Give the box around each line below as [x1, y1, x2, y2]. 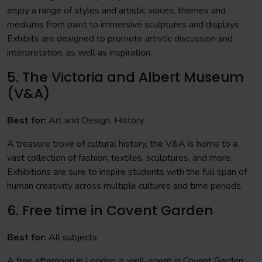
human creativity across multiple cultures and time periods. [7, 180, 243, 192]
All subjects [46, 231, 97, 244]
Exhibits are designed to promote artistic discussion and [7, 32, 233, 45]
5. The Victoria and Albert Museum [7, 67, 244, 87]
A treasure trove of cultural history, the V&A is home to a [7, 137, 237, 150]
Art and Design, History [46, 114, 144, 127]
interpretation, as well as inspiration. [7, 46, 152, 59]
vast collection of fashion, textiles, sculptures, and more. [7, 151, 232, 164]
